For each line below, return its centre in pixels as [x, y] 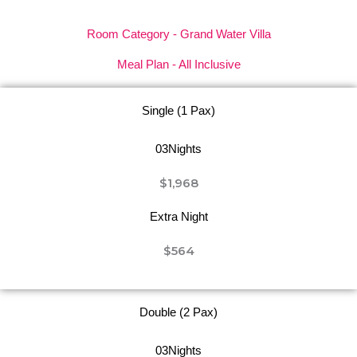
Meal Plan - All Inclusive [178, 64]
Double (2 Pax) [178, 312]
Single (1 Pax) [178, 110]
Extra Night [178, 216]
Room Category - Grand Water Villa [178, 34]
